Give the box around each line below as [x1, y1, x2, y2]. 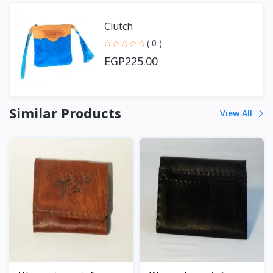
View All [220, 107, 255, 119]
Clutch [104, 19, 133, 34]
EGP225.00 [104, 54, 158, 69]
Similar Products [9, 103, 121, 122]
